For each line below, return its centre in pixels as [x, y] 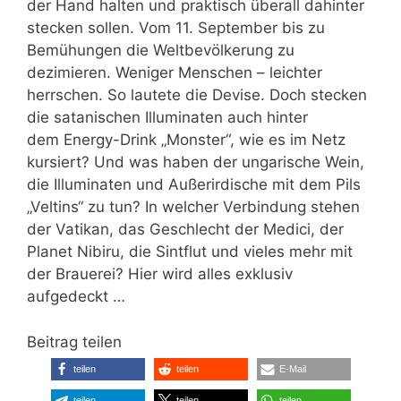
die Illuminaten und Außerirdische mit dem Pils [194, 185]
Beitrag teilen [74, 341]
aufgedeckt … [76, 297]
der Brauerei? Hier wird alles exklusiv [160, 274]
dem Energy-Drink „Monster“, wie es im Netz [186, 140]
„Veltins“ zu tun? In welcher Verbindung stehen [193, 207]
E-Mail [292, 368]
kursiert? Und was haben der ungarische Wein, [196, 162]
